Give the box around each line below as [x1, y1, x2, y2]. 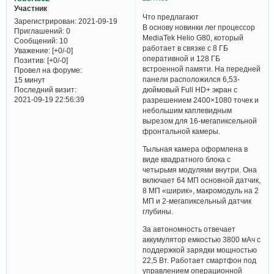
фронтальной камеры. [143, 127, 221, 136]
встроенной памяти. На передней [143, 65, 261, 73]
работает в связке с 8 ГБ [143, 44, 229, 53]
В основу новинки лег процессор [143, 23, 256, 32]
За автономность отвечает [143, 224, 236, 233]
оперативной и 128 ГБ [143, 54, 221, 63]
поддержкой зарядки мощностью [143, 245, 257, 254]
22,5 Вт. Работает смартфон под [143, 256, 257, 264]
